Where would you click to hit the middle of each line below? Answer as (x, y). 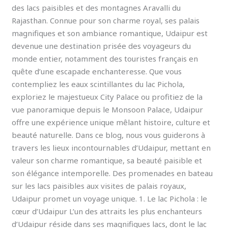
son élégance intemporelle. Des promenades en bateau (112, 173)
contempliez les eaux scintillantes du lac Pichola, (98, 84)
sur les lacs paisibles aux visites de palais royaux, (99, 186)
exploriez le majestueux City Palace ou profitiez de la (107, 96)
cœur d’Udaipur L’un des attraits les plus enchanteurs (107, 211)
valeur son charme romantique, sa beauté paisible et (107, 160)
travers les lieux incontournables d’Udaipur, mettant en (111, 147)
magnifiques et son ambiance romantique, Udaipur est (110, 33)
